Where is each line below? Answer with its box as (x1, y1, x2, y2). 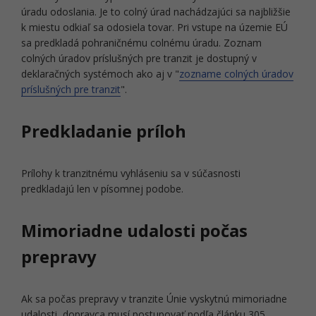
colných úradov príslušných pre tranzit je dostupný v (21, 51, 257, 65)
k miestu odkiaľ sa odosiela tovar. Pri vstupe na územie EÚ (21, 20, 288, 34)
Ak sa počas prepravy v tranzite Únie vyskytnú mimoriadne (21, 292, 287, 305)
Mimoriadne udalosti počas (21, 219, 248, 242)
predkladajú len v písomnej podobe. (21, 182, 183, 195)
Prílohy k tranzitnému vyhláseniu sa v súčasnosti (21, 166, 241, 180)
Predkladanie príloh (21, 120, 186, 142)
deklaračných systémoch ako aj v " (21, 67, 179, 80)
